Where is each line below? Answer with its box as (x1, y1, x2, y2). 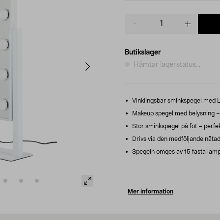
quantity (124, 24, 151, 31)
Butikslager (125, 49, 161, 56)
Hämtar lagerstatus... (134, 61, 200, 68)
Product (124, 14, 150, 22)
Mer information (128, 188, 173, 194)
